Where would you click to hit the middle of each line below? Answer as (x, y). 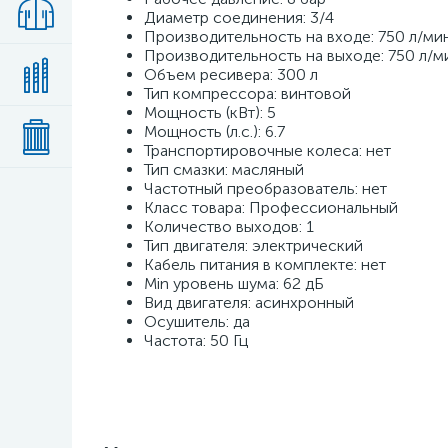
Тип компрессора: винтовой (247, 93)
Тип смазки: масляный (224, 169)
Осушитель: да (197, 321)
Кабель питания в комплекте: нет (265, 264)
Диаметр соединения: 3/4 (239, 17)
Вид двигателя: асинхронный (249, 302)
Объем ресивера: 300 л (231, 74)
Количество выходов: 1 (229, 226)
